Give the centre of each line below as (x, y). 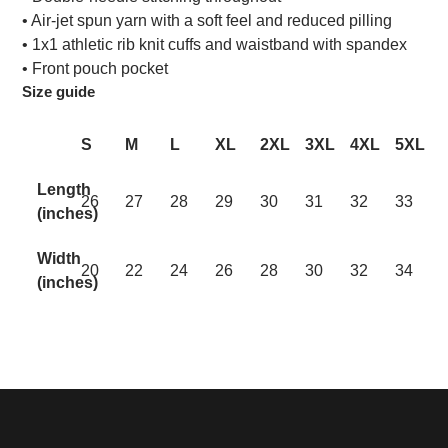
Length (64, 190)
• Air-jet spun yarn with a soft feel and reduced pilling (207, 20)
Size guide (58, 91)
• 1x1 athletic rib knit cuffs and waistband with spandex (214, 44)
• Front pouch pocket (95, 68)
